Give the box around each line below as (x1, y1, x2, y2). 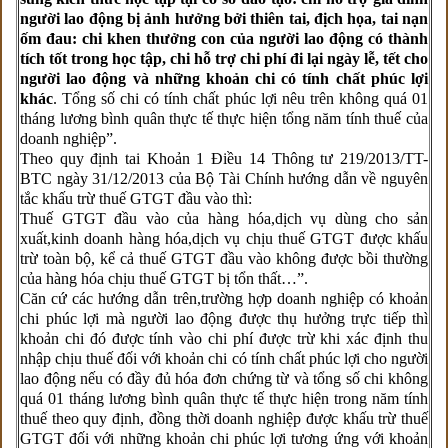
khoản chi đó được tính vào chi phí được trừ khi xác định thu (20, 329, 428, 347)
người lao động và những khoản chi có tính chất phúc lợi (20, 69, 428, 87)
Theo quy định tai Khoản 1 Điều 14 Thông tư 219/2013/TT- (20, 149, 428, 167)
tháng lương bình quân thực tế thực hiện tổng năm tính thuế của (20, 109, 428, 127)
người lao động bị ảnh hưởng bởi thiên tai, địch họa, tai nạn (20, 9, 428, 27)
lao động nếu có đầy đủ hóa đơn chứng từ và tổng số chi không (20, 369, 428, 387)
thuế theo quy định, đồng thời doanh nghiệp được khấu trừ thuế (20, 409, 428, 427)
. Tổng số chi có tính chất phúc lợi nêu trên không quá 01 (53, 89, 428, 107)
